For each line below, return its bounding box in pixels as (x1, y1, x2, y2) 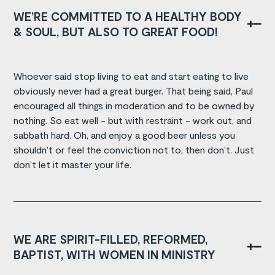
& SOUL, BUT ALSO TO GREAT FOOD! (14, 24, 219, 39)
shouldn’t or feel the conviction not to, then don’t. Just (14, 143, 255, 155)
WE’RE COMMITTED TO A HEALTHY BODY (14, 9, 242, 23)
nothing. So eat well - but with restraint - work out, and (14, 114, 252, 126)
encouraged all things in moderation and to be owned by (14, 99, 255, 111)
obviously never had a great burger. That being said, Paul (14, 84, 254, 96)
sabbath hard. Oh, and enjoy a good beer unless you (14, 128, 236, 141)
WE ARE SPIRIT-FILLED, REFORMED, (14, 231, 208, 246)
